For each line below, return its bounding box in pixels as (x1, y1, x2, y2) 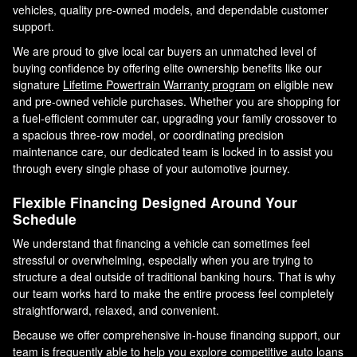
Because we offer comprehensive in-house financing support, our (13, 327, 340, 343)
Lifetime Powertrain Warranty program (63, 76, 255, 92)
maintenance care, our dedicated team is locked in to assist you (13, 143, 333, 159)
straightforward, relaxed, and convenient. (13, 302, 219, 319)
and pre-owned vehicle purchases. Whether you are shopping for (13, 92, 340, 109)
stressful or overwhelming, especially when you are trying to (13, 252, 313, 269)
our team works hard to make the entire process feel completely (13, 285, 334, 302)
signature (13, 76, 63, 92)
